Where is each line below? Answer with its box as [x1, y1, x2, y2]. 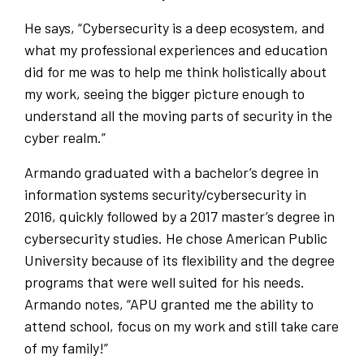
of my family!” [24, 339, 108, 357]
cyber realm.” [24, 128, 106, 147]
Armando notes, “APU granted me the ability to [24, 295, 314, 314]
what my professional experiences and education [24, 41, 327, 59]
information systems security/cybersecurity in [24, 185, 306, 204]
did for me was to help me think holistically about [24, 63, 327, 81]
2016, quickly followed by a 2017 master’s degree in [24, 207, 335, 226]
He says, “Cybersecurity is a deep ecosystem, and [24, 19, 325, 37]
